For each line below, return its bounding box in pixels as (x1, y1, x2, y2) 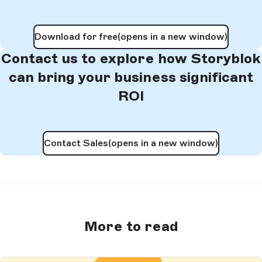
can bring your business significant (9, 68, 253, 86)
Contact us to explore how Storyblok (1, 50, 261, 67)
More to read (84, 218, 178, 235)
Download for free (35, 31, 118, 43)
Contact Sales (44, 137, 108, 149)
